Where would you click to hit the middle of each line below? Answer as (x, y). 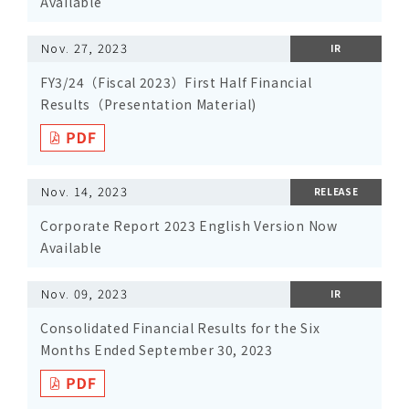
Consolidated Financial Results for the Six (180, 328)
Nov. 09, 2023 (84, 294)
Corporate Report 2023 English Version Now (189, 225)
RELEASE (336, 191)
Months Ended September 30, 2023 (157, 350)
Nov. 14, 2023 (84, 191)
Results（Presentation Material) (148, 104)
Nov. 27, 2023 (84, 48)
